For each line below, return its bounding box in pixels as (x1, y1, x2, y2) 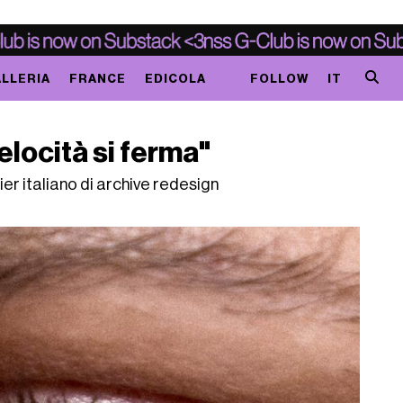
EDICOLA (144, 72, 206, 85)
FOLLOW (249, 72, 309, 85)
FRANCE (68, 72, 126, 85)
